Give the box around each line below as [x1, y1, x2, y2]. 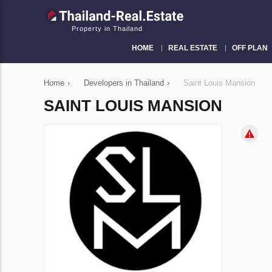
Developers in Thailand [84, 78, 164, 87]
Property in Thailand [72, 24, 143, 32]
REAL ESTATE [168, 43, 217, 52]
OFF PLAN [231, 43, 268, 52]
